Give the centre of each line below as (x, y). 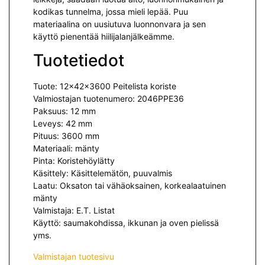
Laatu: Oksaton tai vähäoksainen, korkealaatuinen (130, 186)
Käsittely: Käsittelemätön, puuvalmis (103, 173)
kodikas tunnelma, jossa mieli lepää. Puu (111, 11)
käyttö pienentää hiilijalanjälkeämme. (104, 36)
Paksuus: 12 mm (64, 111)
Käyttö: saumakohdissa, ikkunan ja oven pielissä (126, 223)
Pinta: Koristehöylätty (74, 161)
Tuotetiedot (79, 61)
